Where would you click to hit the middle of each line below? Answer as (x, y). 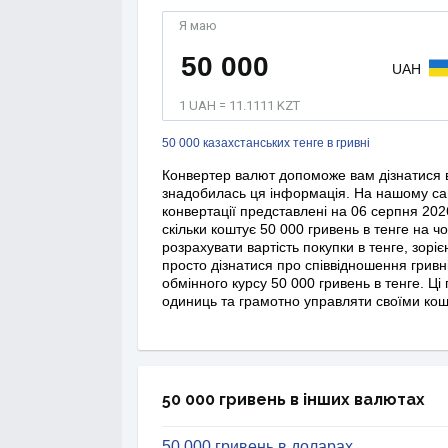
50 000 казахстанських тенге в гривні (266, 143)
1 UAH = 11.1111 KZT (239, 105)
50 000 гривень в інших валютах (293, 399)
